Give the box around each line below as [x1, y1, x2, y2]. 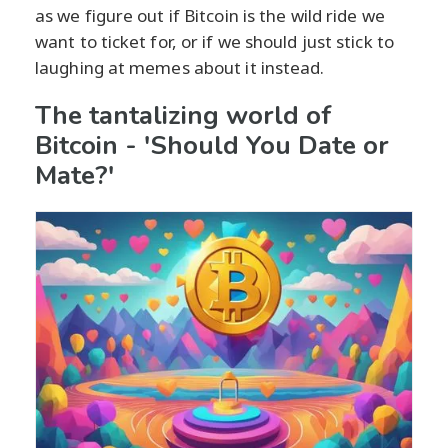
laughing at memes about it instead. [35, 55, 325, 79]
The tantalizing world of [35, 97, 332, 133]
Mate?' [35, 157, 114, 193]
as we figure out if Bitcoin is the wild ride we [35, 3, 385, 27]
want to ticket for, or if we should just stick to [35, 29, 394, 53]
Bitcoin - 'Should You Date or [35, 127, 389, 163]
